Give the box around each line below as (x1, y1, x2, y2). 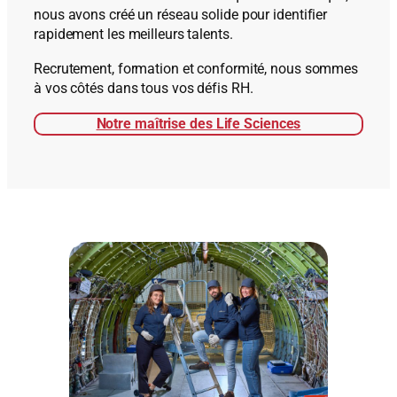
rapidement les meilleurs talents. (34, 26, 233, 43)
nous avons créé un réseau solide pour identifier (34, 6, 328, 24)
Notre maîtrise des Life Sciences (96, 114, 301, 132)
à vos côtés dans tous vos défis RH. (34, 79, 253, 97)
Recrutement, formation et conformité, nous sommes (34, 59, 359, 77)
